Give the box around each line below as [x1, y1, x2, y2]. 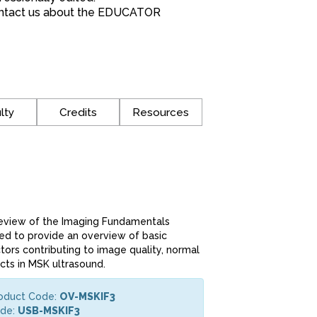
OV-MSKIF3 [59, 291, 118, 303]
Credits [59, 105, 97, 119]
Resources [132, 105, 190, 119]
